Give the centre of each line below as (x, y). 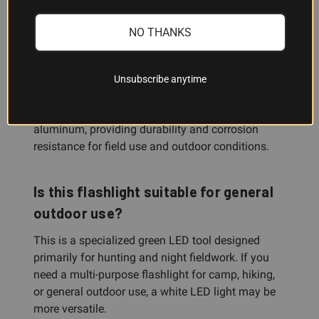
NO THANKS (160, 32)
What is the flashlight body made (141, 63)
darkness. (58, 18)
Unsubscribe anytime (160, 79)
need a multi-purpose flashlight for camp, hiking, (154, 274)
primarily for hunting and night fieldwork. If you (151, 257)
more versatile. (70, 308)
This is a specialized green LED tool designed (147, 240)
